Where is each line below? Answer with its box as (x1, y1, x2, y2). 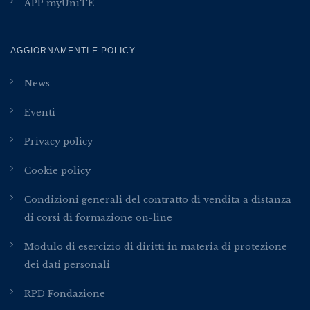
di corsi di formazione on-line (24, 211, 172, 224)
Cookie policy (24, 164, 91, 176)
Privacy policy (24, 135, 93, 147)
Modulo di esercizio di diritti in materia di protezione (24, 240, 287, 253)
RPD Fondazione (24, 287, 105, 300)
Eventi (24, 106, 55, 118)
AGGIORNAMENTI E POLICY (10, 45, 136, 55)
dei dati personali (24, 258, 110, 271)
